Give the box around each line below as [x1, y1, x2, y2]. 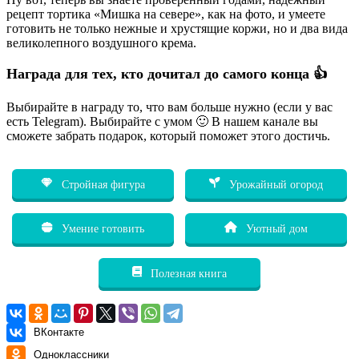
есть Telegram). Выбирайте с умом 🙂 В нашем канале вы [6, 114, 318, 128]
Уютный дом [243, 222, 309, 236]
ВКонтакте [34, 325, 84, 338]
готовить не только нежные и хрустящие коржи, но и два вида [6, 21, 348, 35]
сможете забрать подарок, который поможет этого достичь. [6, 128, 330, 143]
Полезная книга [147, 266, 228, 280]
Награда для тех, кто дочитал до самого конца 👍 [6, 65, 328, 82]
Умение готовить [58, 222, 145, 236]
